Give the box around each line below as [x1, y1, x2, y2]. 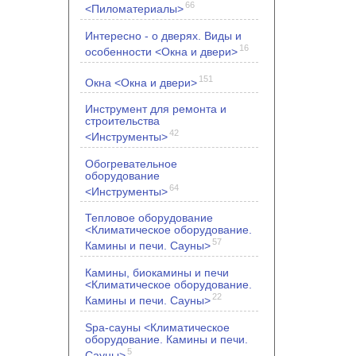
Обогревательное [85, 157, 177, 170]
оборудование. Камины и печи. [85, 332, 248, 346]
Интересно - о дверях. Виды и [85, 29, 242, 42]
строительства [85, 114, 160, 128]
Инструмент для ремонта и [85, 103, 226, 116]
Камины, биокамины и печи [85, 266, 229, 280]
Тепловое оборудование [85, 211, 213, 225]
